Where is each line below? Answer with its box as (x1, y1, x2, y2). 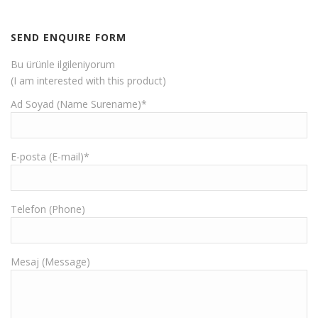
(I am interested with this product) (11, 74, 166, 88)
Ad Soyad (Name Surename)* (11, 97, 147, 111)
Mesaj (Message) (11, 255, 90, 269)
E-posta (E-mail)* (11, 150, 89, 164)
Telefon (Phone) (11, 202, 85, 216)
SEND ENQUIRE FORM (11, 31, 126, 45)
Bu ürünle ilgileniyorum (11, 57, 115, 72)
